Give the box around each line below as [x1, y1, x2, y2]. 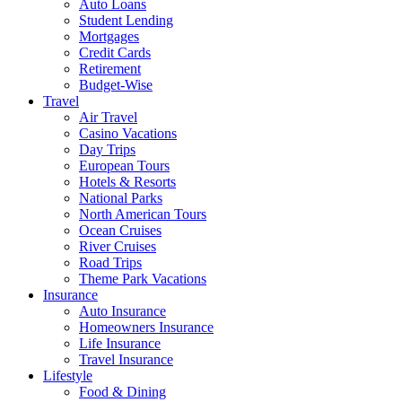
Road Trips [79, 255, 142, 270]
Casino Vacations [79, 126, 177, 141]
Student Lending [79, 13, 173, 28]
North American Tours [79, 206, 206, 222]
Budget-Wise [79, 77, 153, 92]
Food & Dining [79, 384, 166, 399]
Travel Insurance [79, 352, 173, 367]
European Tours [79, 158, 170, 173]
